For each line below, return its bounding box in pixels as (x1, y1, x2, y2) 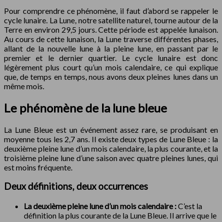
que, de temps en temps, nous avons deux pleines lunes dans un (4, 71, 218, 81)
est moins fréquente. (4, 162, 72, 172)
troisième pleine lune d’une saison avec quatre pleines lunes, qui (4, 153, 218, 163)
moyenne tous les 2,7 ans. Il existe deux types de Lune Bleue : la (4, 134, 218, 144)
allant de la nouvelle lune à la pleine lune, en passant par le (4, 43, 218, 53)
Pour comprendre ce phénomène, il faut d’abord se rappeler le (4, 5, 218, 15)
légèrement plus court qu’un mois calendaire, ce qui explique (4, 62, 218, 72)
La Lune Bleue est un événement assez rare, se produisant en (4, 124, 218, 134)
